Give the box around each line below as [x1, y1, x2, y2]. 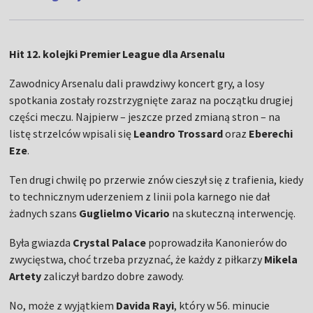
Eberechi [249, 126, 293, 141]
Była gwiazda [9, 235, 73, 250]
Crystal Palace [73, 235, 147, 250]
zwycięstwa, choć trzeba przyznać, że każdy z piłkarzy [9, 252, 265, 267]
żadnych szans [9, 206, 80, 221]
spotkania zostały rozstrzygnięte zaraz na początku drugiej [9, 93, 293, 108]
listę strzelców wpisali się [9, 126, 134, 141]
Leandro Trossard [133, 126, 224, 141]
